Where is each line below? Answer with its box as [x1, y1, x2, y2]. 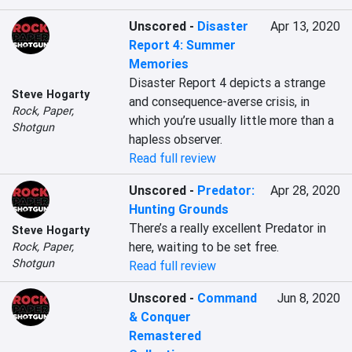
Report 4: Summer [129, 37, 236, 53]
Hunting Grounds [129, 201, 229, 217]
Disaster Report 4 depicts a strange [129, 75, 326, 90]
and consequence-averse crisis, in [129, 93, 310, 109]
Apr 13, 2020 [269, 18, 340, 34]
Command [197, 290, 258, 306]
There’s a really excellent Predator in [129, 220, 327, 236]
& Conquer [129, 309, 192, 324]
